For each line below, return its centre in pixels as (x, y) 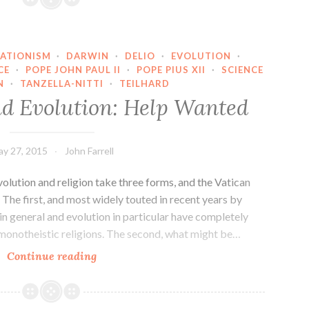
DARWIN (88, 56)
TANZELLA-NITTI (61, 84)
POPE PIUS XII (171, 70)
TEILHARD (144, 84)
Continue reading (52, 256)
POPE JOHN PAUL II (73, 70)
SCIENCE (242, 70)
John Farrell (89, 151)
